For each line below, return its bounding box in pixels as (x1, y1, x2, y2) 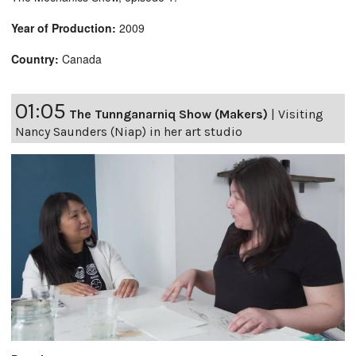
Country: (11, 50, 59, 67)
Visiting (278, 106, 323, 122)
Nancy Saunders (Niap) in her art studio (15, 123, 242, 139)
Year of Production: (11, 19, 116, 36)
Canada (59, 50, 102, 67)
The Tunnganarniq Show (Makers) (69, 106, 268, 122)
